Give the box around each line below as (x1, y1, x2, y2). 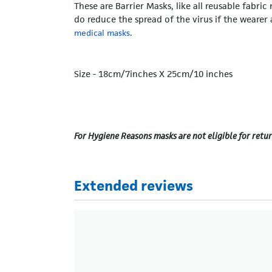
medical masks (74, 27, 130, 38)
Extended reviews (74, 176, 193, 195)
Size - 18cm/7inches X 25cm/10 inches (74, 67, 233, 80)
